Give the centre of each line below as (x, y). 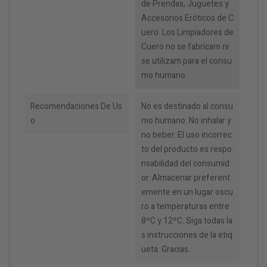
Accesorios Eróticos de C (187, 18)
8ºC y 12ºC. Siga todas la (187, 221)
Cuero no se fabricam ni (185, 47)
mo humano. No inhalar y (186, 121)
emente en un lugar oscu (187, 193)
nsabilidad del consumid (185, 164)
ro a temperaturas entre (185, 207)
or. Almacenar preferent (185, 178)
